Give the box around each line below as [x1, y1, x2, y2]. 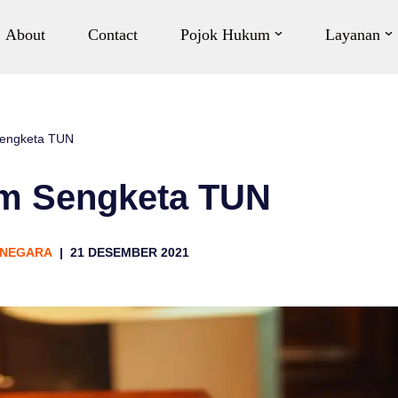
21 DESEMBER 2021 [70, 245, 189, 259]
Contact [88, 25, 139, 44]
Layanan [325, 25, 380, 44]
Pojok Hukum [180, 25, 271, 44]
